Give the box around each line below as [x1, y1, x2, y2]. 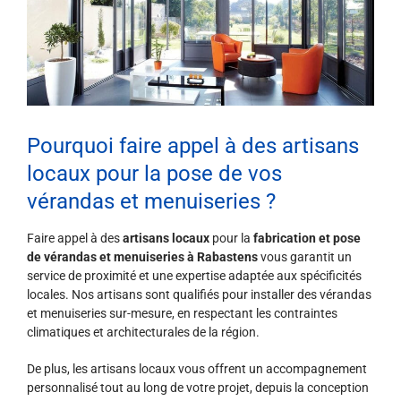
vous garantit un [258, 250, 352, 265]
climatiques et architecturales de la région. [27, 325, 260, 340]
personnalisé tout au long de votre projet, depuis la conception [27, 380, 369, 396]
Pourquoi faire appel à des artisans [27, 133, 359, 159]
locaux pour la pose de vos [27, 161, 282, 187]
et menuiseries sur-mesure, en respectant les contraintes [27, 306, 337, 321]
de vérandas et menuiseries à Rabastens [27, 250, 258, 265]
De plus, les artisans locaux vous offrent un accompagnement [27, 362, 367, 377]
